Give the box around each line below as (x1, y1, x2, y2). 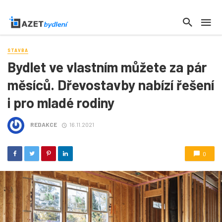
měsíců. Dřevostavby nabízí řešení (7, 76, 214, 94)
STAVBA (7, 48, 28, 53)
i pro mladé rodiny (7, 94, 114, 111)
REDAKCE (30, 121, 57, 128)
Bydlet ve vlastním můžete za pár (7, 58, 207, 76)
